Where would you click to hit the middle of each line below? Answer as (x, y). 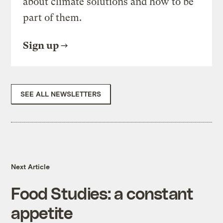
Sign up (41, 46)
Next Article (31, 167)
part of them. (53, 18)
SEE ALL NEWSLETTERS (61, 94)
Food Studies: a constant (102, 193)
